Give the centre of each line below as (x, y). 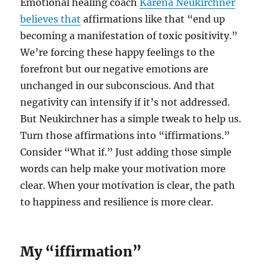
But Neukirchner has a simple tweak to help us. (131, 118)
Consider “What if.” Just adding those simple (126, 152)
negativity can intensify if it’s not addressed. (125, 102)
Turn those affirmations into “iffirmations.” (125, 135)
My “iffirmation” (81, 251)
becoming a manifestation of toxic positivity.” (129, 35)
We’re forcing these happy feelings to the (118, 52)
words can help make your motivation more (123, 168)
